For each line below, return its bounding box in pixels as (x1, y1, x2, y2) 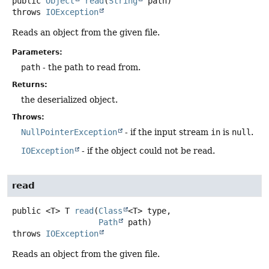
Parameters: (12, 47, 62, 56)
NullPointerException (21, 127, 117, 137)
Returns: (12, 80, 47, 89)
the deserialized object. (21, 94, 118, 104)
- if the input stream (122, 127, 211, 137)
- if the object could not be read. (79, 145, 215, 156)
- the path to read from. (40, 62, 141, 72)
